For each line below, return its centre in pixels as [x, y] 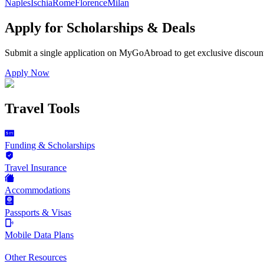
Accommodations [37, 190]
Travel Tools [42, 109]
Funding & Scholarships [50, 146]
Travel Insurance [36, 168]
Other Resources [36, 258]
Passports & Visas [38, 213]
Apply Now [27, 73]
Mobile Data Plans [39, 235]
